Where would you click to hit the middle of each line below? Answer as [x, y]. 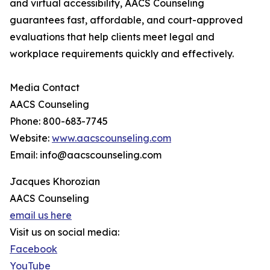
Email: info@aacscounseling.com [86, 155]
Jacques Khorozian [55, 182]
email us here [41, 215]
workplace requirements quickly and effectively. [122, 54]
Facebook [33, 249]
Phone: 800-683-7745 [59, 121]
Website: [31, 138]
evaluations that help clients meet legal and [112, 37]
